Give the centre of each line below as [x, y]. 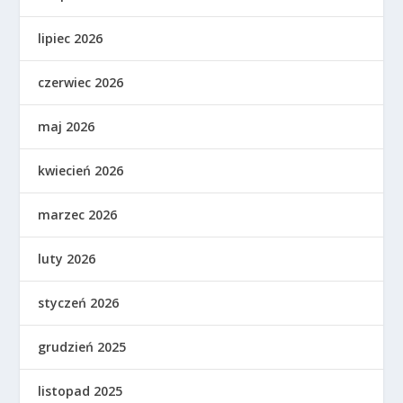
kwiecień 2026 [81, 170]
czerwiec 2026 [81, 82]
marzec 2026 [78, 214]
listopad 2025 [81, 390]
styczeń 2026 [79, 302]
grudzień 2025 [82, 346]
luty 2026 [67, 258]
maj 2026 [67, 126]
